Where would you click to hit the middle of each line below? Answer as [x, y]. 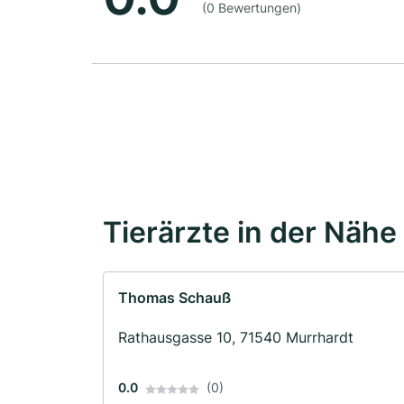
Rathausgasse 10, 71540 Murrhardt [236, 338]
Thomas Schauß [174, 298]
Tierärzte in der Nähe [250, 233]
